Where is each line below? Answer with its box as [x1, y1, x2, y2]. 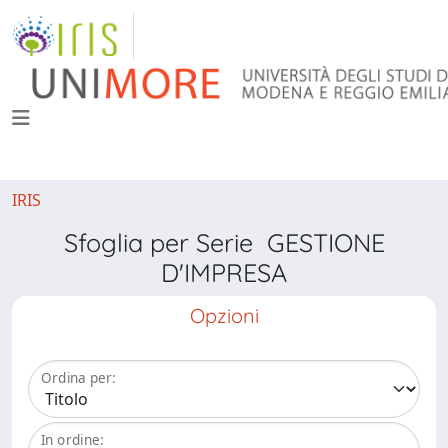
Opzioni [189, 303, 259, 328]
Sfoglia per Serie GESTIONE [63, 227, 385, 258]
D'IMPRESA [161, 257, 287, 288]
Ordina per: [41, 368, 116, 388]
